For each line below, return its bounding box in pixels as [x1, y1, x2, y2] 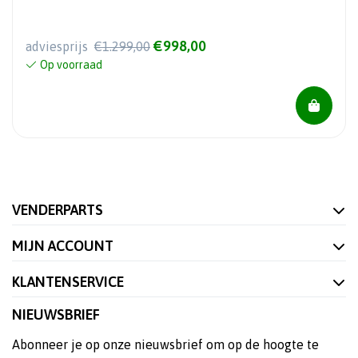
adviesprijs [26, 39, 91, 54]
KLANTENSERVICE [12, 273, 124, 291]
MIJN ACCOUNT [12, 237, 113, 255]
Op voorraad [40, 58, 102, 72]
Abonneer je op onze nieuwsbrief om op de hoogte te [12, 337, 319, 352]
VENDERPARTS [12, 201, 103, 219]
